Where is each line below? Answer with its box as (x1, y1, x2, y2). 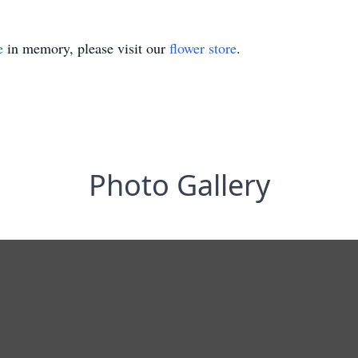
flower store (169, 38, 237, 58)
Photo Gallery (88, 165, 270, 205)
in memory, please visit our (3, 38, 169, 58)
